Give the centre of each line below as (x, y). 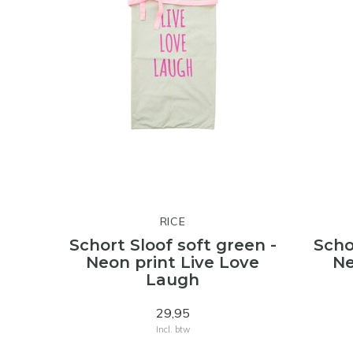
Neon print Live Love (173, 262)
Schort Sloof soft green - (173, 245)
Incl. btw (173, 329)
